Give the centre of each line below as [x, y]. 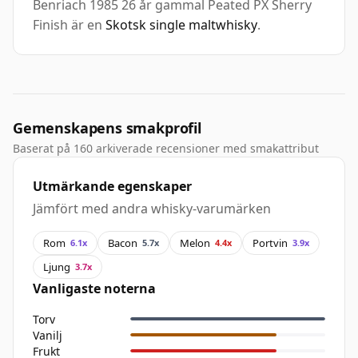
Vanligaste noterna [94, 289]
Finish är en [69, 25]
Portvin [270, 243]
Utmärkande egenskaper [112, 187]
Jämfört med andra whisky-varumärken [152, 209]
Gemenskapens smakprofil [107, 128]
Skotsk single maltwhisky [181, 25]
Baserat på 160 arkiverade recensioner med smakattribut [166, 149]
